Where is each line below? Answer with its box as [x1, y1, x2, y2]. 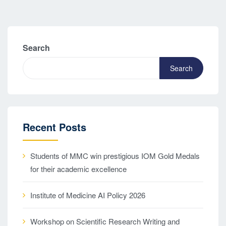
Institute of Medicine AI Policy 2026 [30, 190, 145, 200]
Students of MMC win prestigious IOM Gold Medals [30, 150, 200, 161]
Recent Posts [23, 120, 86, 134]
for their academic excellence [30, 163, 127, 174]
